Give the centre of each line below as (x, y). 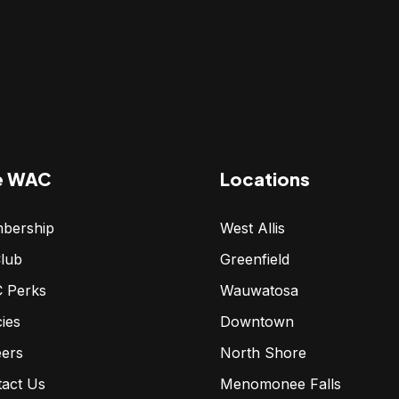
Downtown (257, 322)
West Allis (253, 228)
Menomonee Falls (281, 384)
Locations (265, 179)
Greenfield (255, 259)
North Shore (264, 353)
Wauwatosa (260, 290)
